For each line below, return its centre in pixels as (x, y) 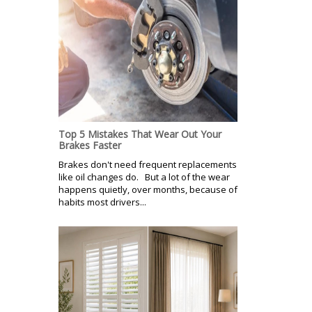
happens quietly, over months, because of (148, 189)
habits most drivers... (102, 202)
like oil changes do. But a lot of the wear (144, 177)
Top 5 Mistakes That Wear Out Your (140, 134)
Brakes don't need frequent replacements (148, 164)
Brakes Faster (90, 145)
